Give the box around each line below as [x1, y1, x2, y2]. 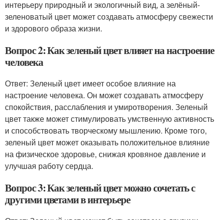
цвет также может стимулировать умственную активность [5, 113, 214, 125]
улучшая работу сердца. [5, 160, 93, 172]
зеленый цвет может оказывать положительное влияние [5, 137, 210, 148]
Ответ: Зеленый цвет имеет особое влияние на [5, 78, 176, 89]
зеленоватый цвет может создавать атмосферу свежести [5, 11, 213, 23]
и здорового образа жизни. [5, 23, 102, 34]
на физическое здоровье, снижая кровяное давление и [5, 148, 206, 160]
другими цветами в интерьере [5, 192, 130, 207]
